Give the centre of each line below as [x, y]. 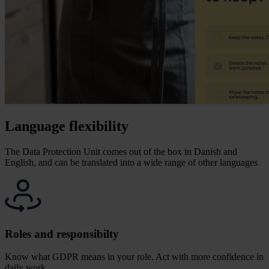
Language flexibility [67, 126]
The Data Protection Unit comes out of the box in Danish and [121, 151]
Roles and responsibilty [62, 234]
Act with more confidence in [210, 257]
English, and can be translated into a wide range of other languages [131, 162]
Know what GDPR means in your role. [80, 257]
